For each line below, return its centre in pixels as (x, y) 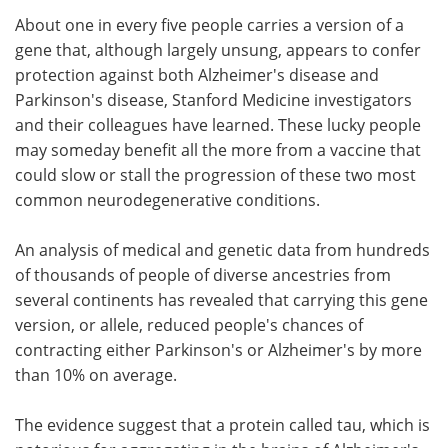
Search (111, 84)
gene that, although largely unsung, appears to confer (218, 49)
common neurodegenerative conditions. (167, 199)
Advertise (335, 38)
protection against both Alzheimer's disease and (197, 74)
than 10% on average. (96, 374)
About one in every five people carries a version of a (209, 24)
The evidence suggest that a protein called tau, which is (222, 424)
